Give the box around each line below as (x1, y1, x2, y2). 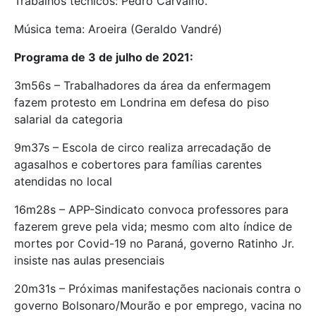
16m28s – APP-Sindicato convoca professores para (14, 202, 288, 217)
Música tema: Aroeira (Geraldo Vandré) (14, 22, 222, 37)
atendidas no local (14, 174, 112, 189)
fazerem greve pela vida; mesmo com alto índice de (14, 219, 292, 234)
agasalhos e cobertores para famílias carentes (14, 157, 262, 172)
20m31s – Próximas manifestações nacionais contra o (14, 281, 301, 296)
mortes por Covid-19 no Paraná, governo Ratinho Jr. (14, 236, 294, 251)
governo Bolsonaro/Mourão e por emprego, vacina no (14, 298, 302, 313)
